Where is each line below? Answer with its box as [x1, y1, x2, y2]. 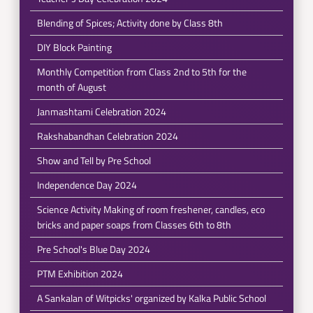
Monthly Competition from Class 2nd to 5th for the [36, 64, 247, 79]
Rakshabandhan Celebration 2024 [36, 129, 178, 143]
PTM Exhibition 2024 [36, 266, 123, 281]
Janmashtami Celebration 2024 [36, 104, 166, 119]
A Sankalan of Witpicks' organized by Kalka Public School [36, 291, 266, 305]
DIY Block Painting [36, 40, 112, 54]
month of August [36, 80, 106, 94]
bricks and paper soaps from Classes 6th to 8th [36, 217, 231, 232]
